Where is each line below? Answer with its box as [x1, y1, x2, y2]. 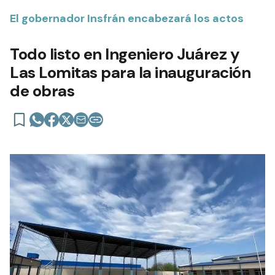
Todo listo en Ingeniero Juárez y [10, 43, 239, 64]
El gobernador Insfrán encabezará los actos [10, 10, 244, 26]
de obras [10, 80, 74, 101]
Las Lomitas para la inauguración [10, 61, 250, 83]
